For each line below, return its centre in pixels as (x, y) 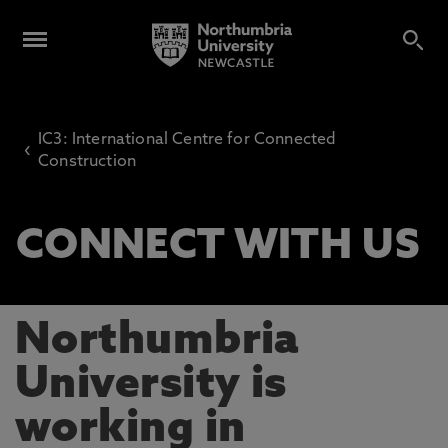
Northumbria (157, 342)
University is (151, 386)
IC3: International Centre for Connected (187, 140)
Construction (87, 162)
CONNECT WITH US (218, 247)
